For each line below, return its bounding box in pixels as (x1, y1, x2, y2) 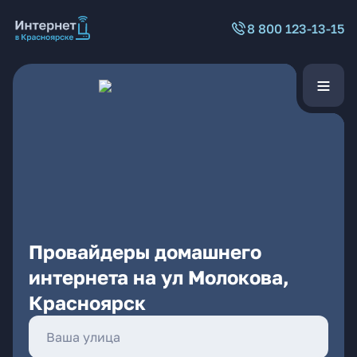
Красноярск (29, 291, 146, 314)
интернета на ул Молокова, (29, 265, 289, 288)
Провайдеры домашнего (29, 240, 261, 263)
